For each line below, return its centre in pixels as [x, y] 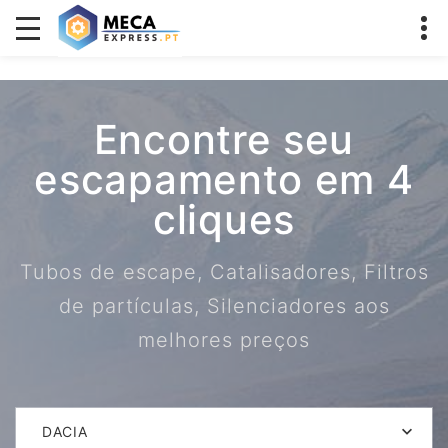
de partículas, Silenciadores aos [224, 306]
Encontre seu [224, 139]
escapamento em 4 [224, 179]
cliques [224, 219]
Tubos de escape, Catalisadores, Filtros [224, 272]
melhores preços [224, 340]
